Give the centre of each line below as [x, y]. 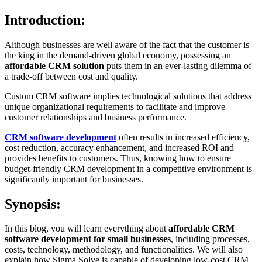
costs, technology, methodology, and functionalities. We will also [124, 250]
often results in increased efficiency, [183, 137]
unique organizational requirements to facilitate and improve [115, 106]
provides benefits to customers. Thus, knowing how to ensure [118, 158]
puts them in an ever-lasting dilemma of [178, 65]
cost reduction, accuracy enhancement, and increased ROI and [119, 147]
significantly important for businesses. [74, 179]
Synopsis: [33, 204]
